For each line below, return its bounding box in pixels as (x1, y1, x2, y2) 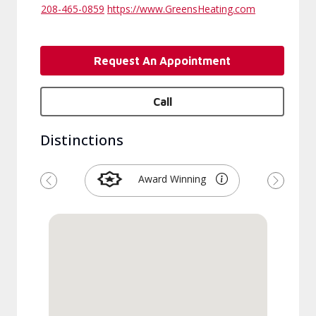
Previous (47, 179, 95, 195)
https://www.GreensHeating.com (107, 2, 255, 16)
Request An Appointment (94, 54, 231, 67)
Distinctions (40, 130, 123, 150)
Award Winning (138, 172, 207, 186)
